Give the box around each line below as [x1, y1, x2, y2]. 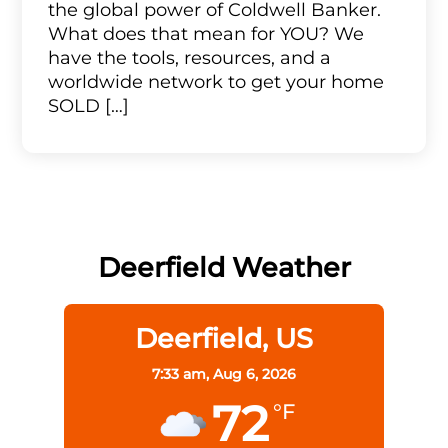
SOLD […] [47, 95, 129, 117]
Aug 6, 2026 [213, 364, 296, 383]
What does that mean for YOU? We [47, 23, 364, 45]
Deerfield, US [135, 321, 313, 355]
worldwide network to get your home [47, 71, 384, 93]
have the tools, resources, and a [47, 47, 331, 69]
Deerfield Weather [97, 250, 351, 284]
